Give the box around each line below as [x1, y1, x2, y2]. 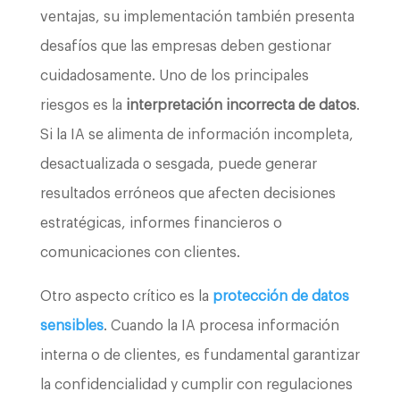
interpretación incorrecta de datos [125, 98, 356, 113]
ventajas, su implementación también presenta [39, 10, 354, 25]
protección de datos [212, 289, 349, 304]
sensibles [39, 319, 104, 334]
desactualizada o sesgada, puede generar [39, 157, 317, 172]
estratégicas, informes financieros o [39, 216, 282, 231]
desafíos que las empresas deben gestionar [39, 39, 331, 54]
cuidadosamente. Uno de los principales [39, 69, 309, 84]
